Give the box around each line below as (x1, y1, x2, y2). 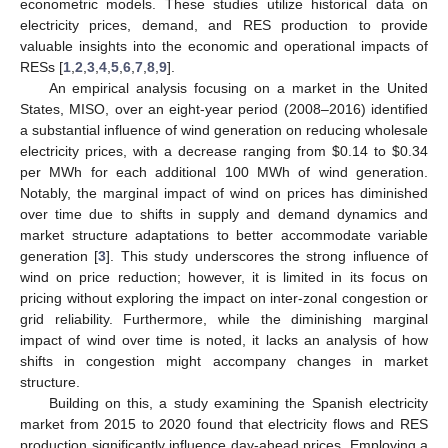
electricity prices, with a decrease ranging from (20, 142, 332, 159)
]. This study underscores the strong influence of (106, 247, 428, 264)
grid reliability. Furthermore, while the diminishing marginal (20, 310, 428, 327)
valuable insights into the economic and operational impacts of (20, 37, 428, 54)
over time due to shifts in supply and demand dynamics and (20, 205, 428, 222)
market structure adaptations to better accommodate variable (20, 226, 428, 243)
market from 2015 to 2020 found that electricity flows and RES (20, 415, 428, 432)
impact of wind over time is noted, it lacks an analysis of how (20, 331, 428, 348)
